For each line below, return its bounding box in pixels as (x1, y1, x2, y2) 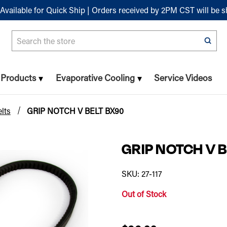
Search (11, 31, 36, 42)
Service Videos (154, 72, 212, 84)
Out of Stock (122, 188, 166, 200)
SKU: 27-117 (122, 168, 162, 179)
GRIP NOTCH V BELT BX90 (27, 105, 124, 117)
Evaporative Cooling (55, 72, 135, 84)
